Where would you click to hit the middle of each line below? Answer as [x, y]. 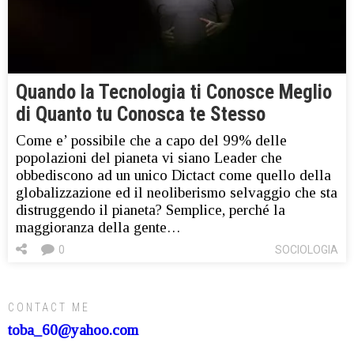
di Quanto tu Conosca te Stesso [141, 115]
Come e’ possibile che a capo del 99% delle [151, 141]
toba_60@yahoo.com [73, 330]
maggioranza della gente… [98, 228]
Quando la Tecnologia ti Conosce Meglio [174, 92]
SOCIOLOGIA [307, 250]
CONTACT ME [49, 308]
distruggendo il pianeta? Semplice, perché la [151, 210]
